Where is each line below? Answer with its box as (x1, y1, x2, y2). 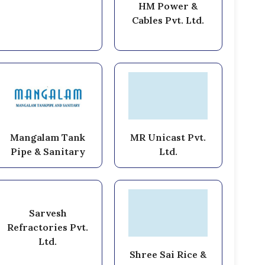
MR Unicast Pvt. (130, 131, 206, 143)
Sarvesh (28, 206, 67, 219)
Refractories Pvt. (7, 221, 89, 233)
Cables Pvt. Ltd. (132, 14, 205, 26)
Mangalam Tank (10, 131, 86, 143)
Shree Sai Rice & (130, 248, 207, 260)
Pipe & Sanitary (10, 145, 85, 157)
